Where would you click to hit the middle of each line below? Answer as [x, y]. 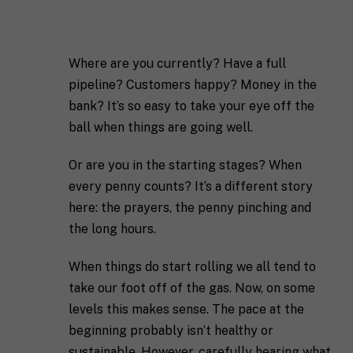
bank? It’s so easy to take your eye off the [191, 106]
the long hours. [112, 229]
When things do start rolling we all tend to [192, 266]
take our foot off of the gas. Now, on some [191, 288]
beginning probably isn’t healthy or [171, 330]
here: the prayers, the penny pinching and [190, 207]
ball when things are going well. [160, 127]
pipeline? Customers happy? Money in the [192, 84]
